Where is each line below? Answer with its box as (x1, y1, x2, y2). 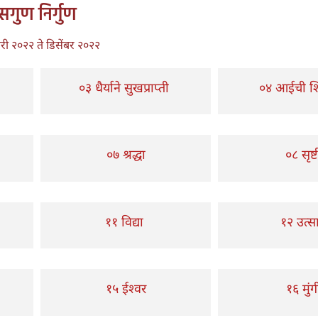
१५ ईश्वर (105, 280, 146, 297)
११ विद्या (104, 212, 147, 230)
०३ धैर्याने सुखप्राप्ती (79, 78, 172, 96)
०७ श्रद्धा (106, 146, 146, 163)
